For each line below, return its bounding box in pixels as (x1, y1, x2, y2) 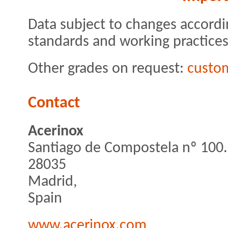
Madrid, (28, 174, 77, 189)
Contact (28, 95, 80, 111)
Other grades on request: (28, 61, 187, 76)
